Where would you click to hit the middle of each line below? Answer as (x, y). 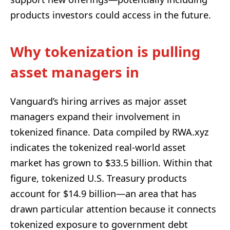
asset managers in (75, 72)
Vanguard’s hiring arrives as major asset (99, 101)
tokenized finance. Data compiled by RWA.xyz (110, 132)
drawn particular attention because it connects (113, 209)
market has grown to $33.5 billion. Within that (111, 162)
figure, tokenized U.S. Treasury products (99, 178)
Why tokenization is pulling (105, 52)
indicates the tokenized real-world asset (98, 147)
